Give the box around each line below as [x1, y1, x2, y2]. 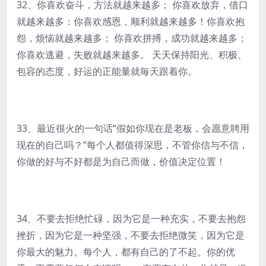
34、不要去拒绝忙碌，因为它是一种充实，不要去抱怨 [17, 212, 246, 225]
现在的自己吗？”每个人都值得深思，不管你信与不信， [17, 138, 248, 151]
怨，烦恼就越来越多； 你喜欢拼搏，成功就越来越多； [17, 31, 247, 45]
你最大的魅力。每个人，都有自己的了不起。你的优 [17, 245, 235, 258]
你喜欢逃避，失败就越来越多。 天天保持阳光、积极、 [17, 48, 247, 61]
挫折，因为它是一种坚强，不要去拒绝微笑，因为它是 [17, 229, 245, 242]
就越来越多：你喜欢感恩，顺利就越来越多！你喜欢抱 [17, 15, 245, 28]
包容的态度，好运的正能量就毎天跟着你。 [17, 65, 197, 78]
